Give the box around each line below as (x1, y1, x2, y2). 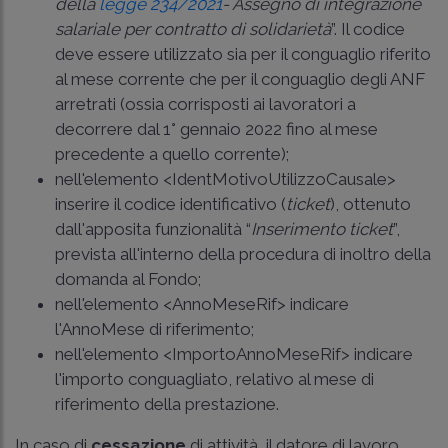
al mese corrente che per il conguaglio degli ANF (55, 68, 425, 89)
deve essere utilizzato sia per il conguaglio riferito (55, 43, 431, 64)
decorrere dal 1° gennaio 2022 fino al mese (55, 118, 378, 139)
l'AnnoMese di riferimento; (55, 318, 254, 339)
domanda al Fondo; (55, 268, 201, 289)
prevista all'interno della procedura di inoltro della (55, 243, 431, 264)
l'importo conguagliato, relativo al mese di (55, 368, 374, 389)
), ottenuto (330, 193, 411, 214)
